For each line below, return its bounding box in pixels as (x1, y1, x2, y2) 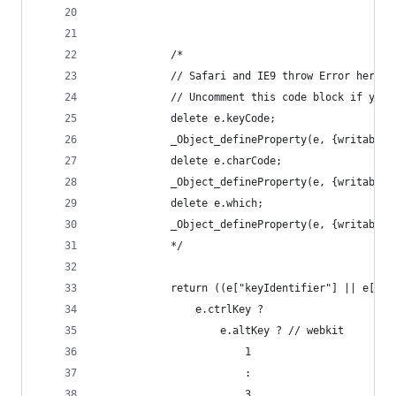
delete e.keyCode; (171, 112, 276, 125)
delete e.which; (171, 197, 263, 209)
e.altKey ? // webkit (220, 324, 344, 337)
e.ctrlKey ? (195, 303, 263, 316)
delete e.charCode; (171, 155, 282, 167)
